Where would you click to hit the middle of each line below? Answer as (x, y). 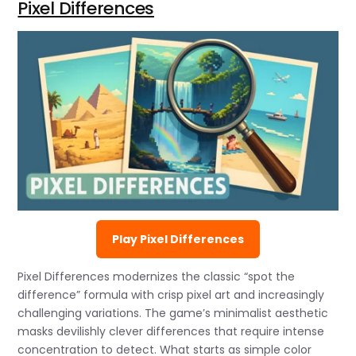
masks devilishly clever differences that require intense (171, 332)
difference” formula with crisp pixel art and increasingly (171, 295)
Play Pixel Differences (178, 240)
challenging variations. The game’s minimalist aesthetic (173, 313)
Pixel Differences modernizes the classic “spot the (157, 277)
